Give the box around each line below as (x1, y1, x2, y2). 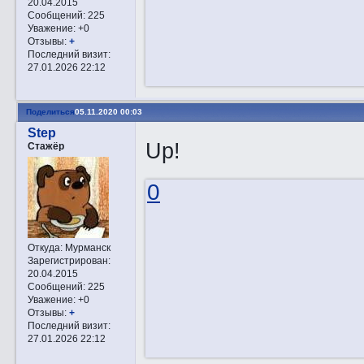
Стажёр (27, 141, 64, 152)
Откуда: (27, 242, 63, 253)
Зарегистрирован (27, 255, 108, 266)
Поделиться (25, 106, 75, 116)
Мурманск (62, 242, 110, 253)
